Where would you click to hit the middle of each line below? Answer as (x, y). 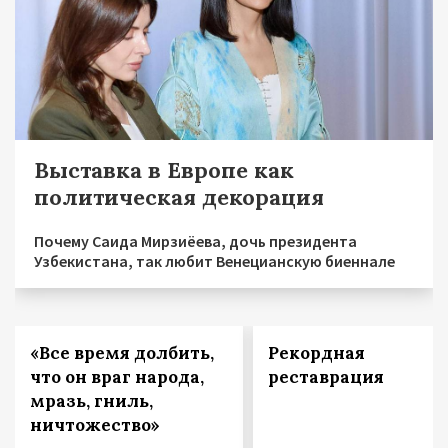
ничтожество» (95, 425)
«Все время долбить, (122, 353)
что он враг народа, (117, 377)
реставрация (325, 377)
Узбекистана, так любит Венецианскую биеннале (214, 261)
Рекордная (316, 353)
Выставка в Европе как (164, 170)
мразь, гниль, (91, 401)
